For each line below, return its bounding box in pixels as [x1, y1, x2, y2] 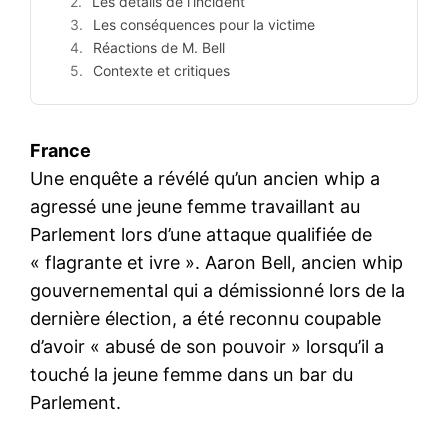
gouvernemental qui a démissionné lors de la [30, 279, 405, 301]
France [30, 139, 91, 161]
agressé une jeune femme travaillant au [30, 195, 360, 217]
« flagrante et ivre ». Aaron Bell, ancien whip [30, 251, 403, 273]
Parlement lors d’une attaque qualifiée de [30, 223, 372, 245]
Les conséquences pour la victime [93, 15, 315, 33]
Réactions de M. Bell [93, 38, 225, 56]
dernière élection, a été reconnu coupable [30, 307, 381, 329]
